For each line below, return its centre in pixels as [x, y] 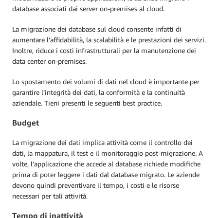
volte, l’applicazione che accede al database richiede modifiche [106, 163]
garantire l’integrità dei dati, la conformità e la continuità [99, 92]
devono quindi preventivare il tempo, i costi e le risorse [96, 185]
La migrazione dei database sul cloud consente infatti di [97, 29]
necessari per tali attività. [51, 196]
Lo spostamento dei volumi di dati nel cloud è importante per [106, 82]
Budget [26, 123]
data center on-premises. [49, 61]
